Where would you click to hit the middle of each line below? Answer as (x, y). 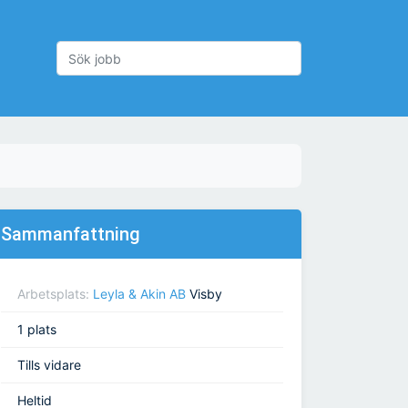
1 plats (37, 330)
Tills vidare (49, 365)
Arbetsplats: (55, 294)
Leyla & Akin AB (139, 294)
